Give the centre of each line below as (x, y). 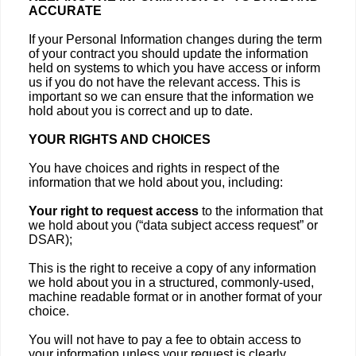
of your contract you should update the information (168, 54)
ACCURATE (65, 11)
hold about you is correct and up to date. (141, 111)
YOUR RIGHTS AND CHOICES (120, 139)
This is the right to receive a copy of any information (172, 268)
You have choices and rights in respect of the (154, 168)
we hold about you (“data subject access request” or (173, 225)
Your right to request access (115, 211)
